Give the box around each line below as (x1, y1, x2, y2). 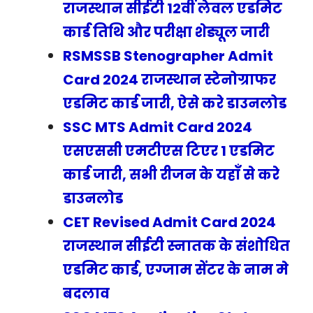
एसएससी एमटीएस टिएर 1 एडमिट (63, 141, 275, 161)
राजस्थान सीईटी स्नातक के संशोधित (63, 236, 290, 256)
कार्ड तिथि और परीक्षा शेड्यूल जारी (63, 22, 270, 42)
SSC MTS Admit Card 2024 (63, 117, 252, 137)
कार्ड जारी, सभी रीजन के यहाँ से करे (63, 165, 279, 184)
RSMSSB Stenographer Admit (63, 46, 273, 66)
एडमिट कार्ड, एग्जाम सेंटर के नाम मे (63, 260, 289, 279)
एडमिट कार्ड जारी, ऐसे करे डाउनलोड (63, 94, 286, 113)
